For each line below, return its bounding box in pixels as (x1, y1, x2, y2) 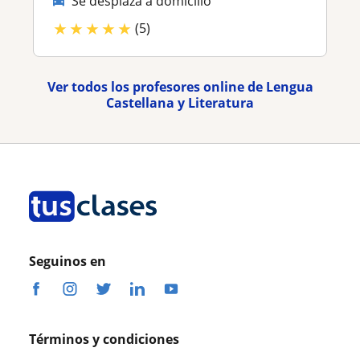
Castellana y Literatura (106, 93, 254, 112)
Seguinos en (29, 252, 106, 270)
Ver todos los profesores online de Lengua (47, 77, 313, 96)
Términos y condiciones (29, 329, 179, 348)
